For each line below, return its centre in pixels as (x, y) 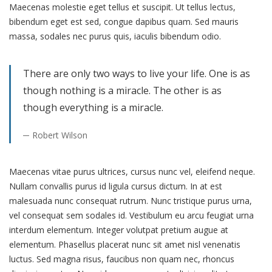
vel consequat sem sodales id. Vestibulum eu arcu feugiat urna (131, 215)
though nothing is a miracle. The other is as (122, 90)
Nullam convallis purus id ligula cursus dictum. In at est (116, 186)
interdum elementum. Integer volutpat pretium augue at (119, 230)
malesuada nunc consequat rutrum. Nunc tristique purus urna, (131, 201)
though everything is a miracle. (93, 107)
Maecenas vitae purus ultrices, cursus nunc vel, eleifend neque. (132, 172)
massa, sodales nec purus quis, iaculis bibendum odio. (115, 36)
